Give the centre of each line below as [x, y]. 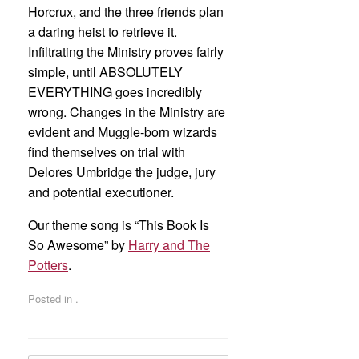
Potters [48, 265]
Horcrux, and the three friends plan [126, 12]
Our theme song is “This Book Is [119, 225]
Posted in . [53, 298]
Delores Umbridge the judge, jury [122, 172]
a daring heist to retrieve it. [103, 32]
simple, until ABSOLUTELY [105, 72]
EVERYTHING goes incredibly [115, 92]
